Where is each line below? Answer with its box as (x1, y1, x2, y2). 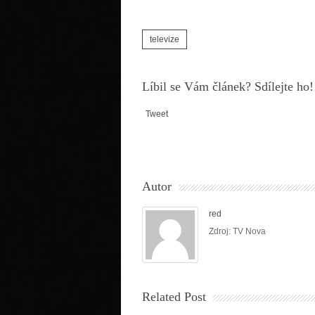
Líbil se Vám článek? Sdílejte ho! (142, 79, 314, 94)
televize (150, 34, 179, 44)
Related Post (142, 289, 206, 304)
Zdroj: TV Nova (209, 226, 266, 236)
